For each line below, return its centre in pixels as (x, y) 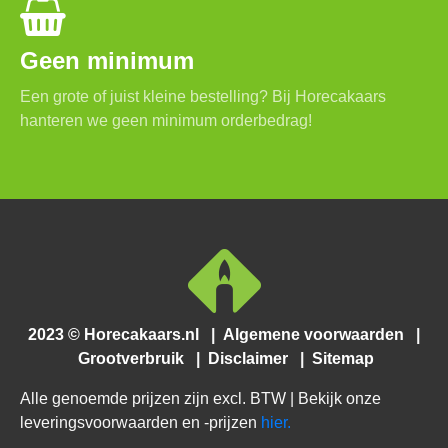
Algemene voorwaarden (317, 334)
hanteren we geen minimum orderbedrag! (166, 120)
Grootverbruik (135, 358)
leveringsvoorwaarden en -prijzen (140, 422)
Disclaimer (252, 358)
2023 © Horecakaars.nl (119, 334)
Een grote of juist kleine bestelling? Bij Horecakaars (203, 96)
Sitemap (341, 358)
